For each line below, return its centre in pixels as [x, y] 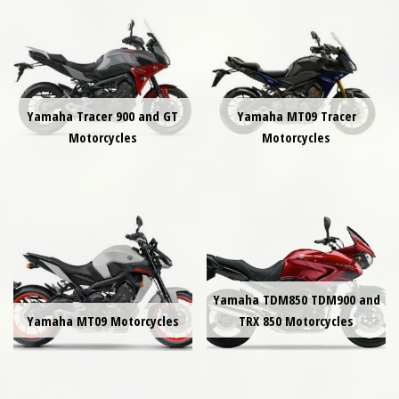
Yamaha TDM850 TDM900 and [296, 299]
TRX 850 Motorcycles [297, 320]
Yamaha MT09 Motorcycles [102, 320]
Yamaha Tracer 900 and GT [103, 115]
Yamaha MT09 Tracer [296, 115]
